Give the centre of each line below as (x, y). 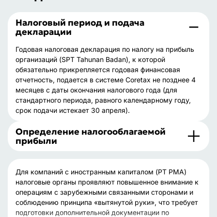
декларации (44, 32)
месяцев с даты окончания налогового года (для (96, 90)
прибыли (36, 141)
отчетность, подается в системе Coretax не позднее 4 (106, 80)
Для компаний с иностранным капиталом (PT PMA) (101, 172)
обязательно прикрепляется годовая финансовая (98, 70)
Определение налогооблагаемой (91, 132)
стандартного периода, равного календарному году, (103, 100)
